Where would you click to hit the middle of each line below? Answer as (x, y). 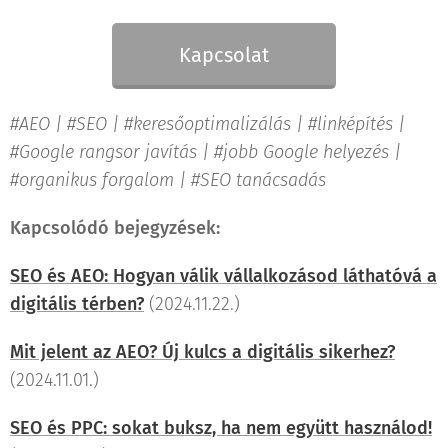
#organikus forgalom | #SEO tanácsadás (168, 179)
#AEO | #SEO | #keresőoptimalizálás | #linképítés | (207, 123)
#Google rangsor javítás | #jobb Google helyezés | (205, 151)
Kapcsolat (224, 54)
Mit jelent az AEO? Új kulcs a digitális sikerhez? (202, 351)
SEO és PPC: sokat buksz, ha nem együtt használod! (221, 427)
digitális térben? (77, 303)
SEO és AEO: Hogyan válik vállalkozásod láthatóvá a (223, 275)
